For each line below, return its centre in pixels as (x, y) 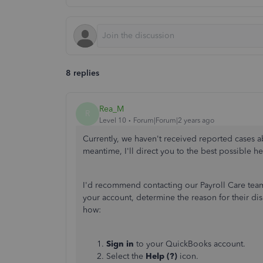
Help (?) (161, 256)
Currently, (101, 139)
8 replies (82, 73)
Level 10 (113, 120)
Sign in (120, 244)
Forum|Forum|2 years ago (174, 120)
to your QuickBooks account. (191, 244)
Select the (125, 256)
